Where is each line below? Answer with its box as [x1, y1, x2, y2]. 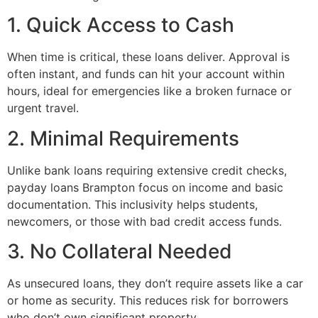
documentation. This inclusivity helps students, [7, 197, 258, 212]
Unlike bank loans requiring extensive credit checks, [7, 163, 287, 177]
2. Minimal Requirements [7, 126, 239, 150]
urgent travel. [7, 101, 79, 116]
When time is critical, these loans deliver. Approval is [7, 50, 290, 65]
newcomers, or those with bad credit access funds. [7, 214, 282, 229]
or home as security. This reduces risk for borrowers [7, 293, 288, 308]
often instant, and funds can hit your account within [7, 67, 285, 82]
